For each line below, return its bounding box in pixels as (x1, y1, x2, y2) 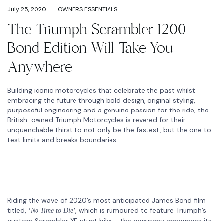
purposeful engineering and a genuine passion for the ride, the (7, 105, 209, 114)
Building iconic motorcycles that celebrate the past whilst (7, 85, 195, 95)
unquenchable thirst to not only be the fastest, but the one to (7, 125, 211, 134)
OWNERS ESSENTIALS (58, 5, 117, 13)
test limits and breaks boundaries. (7, 135, 118, 144)
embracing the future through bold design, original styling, (7, 95, 195, 105)
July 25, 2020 (7, 5, 46, 13)
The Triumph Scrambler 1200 (7, 19, 186, 39)
